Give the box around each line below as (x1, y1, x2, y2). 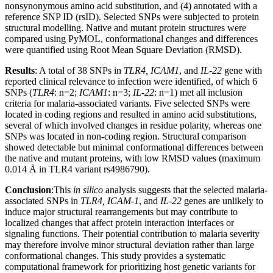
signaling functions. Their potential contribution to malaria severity (5, 228, 260, 239)
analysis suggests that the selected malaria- (103, 184, 268, 195)
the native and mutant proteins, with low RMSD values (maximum (5, 152, 260, 163)
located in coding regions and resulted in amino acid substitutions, (5, 108, 257, 119)
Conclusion (5, 184, 51, 195)
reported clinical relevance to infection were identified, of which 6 (5, 76, 257, 87)
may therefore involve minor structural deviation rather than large (5, 239, 254, 250)
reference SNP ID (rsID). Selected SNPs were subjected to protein (5, 11, 259, 22)
